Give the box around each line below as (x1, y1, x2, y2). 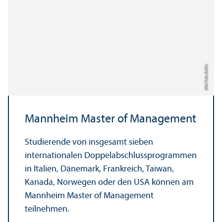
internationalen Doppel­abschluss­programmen (25, 151, 197, 161)
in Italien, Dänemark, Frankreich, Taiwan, (25, 164, 174, 174)
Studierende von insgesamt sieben (25, 137, 153, 147)
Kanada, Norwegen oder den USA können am (25, 177, 194, 187)
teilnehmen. (25, 204, 69, 214)
